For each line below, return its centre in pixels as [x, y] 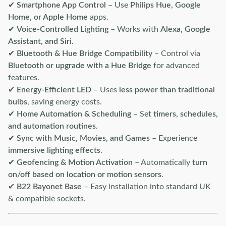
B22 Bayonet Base [49, 187]
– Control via [176, 53]
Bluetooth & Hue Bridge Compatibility [84, 53]
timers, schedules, [186, 114]
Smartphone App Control [61, 5]
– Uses [105, 90]
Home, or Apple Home [48, 17]
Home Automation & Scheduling [74, 114]
